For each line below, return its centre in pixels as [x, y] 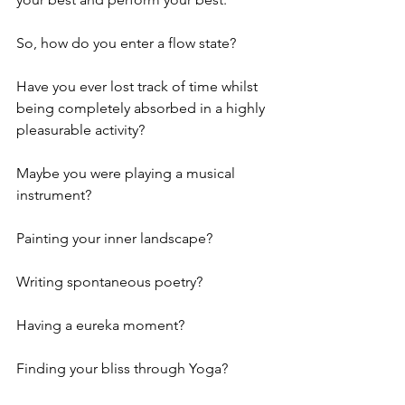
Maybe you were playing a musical [127, 173]
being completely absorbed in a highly [142, 108]
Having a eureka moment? [100, 325]
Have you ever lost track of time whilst [139, 86]
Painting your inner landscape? [114, 238]
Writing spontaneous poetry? [109, 281]
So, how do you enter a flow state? [126, 42]
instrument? [54, 194]
